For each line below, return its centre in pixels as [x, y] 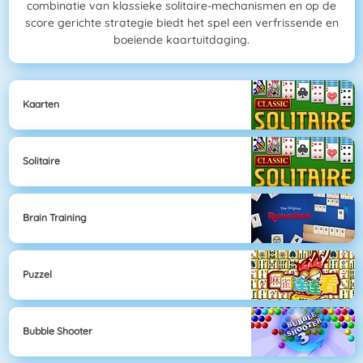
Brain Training [55, 218]
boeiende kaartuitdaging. [181, 40]
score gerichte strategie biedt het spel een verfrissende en [181, 23]
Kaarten [41, 105]
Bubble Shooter [58, 331]
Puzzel [37, 275]
